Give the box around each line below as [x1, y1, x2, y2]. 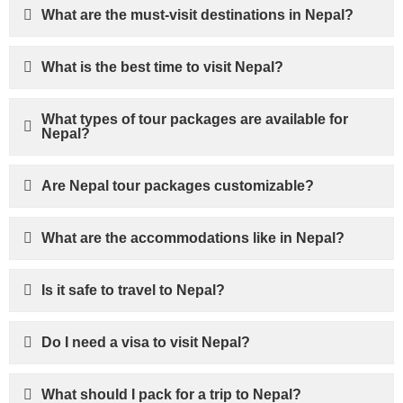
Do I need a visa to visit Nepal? [41, 335, 250, 350]
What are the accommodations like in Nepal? [41, 230, 345, 246]
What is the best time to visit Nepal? [41, 59, 283, 75]
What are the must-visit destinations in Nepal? [41, 7, 354, 22]
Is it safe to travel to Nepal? [41, 282, 225, 298]
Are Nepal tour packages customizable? [41, 178, 314, 193]
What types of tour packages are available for [41, 112, 348, 127]
